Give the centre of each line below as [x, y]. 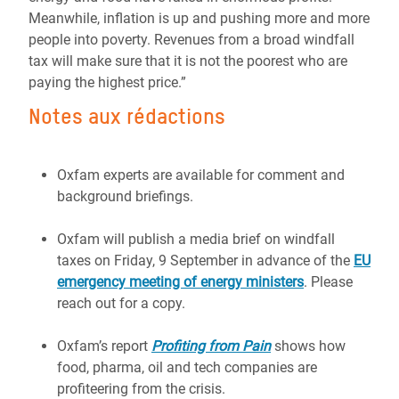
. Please [328, 282]
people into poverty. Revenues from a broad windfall [191, 40]
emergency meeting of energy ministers [180, 282]
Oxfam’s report [104, 346]
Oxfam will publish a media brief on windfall [196, 239]
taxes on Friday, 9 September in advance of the [205, 261]
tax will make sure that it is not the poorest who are [188, 61]
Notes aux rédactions [127, 116]
